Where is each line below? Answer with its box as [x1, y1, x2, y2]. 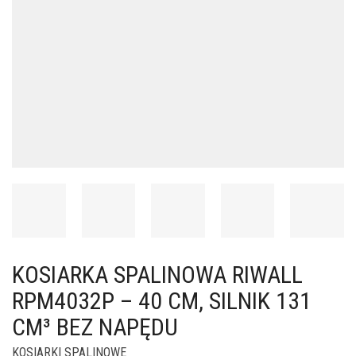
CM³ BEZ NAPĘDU [12, 312, 178, 341]
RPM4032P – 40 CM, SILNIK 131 [12, 286, 311, 315]
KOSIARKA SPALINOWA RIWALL [12, 260, 303, 288]
